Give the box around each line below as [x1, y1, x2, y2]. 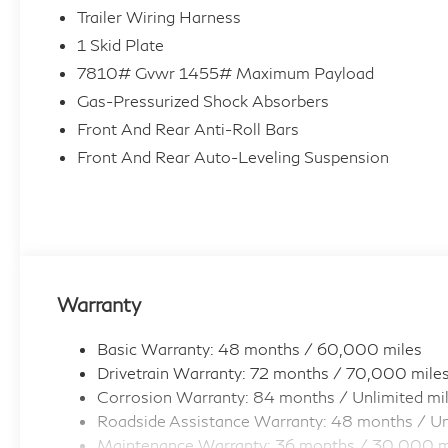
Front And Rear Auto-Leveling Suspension [76, 147, 389, 167]
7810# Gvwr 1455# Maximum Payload [76, 63, 374, 83]
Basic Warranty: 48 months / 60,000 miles [96, 339, 422, 359]
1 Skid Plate [76, 35, 164, 55]
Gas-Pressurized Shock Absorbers [76, 91, 329, 111]
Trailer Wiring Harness [76, 7, 241, 27]
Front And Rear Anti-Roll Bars [76, 119, 299, 139]
